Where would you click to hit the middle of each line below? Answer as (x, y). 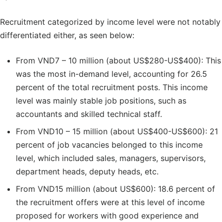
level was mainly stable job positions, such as (101, 100)
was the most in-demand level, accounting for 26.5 (111, 74)
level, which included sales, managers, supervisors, (111, 158)
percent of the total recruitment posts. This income (112, 87)
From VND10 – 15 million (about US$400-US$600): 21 (117, 131)
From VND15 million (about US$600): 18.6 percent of (115, 189)
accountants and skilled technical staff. (89, 114)
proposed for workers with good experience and (107, 215)
